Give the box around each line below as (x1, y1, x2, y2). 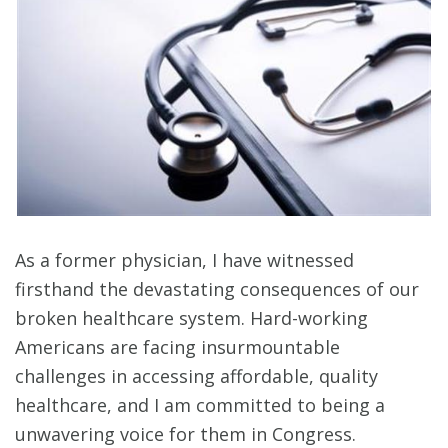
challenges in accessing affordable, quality (15, 364, 378, 389)
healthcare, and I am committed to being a (15, 393, 385, 418)
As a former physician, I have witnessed (15, 248, 354, 273)
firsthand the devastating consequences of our (15, 277, 419, 302)
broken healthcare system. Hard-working (15, 306, 368, 331)
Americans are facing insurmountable (15, 335, 340, 360)
